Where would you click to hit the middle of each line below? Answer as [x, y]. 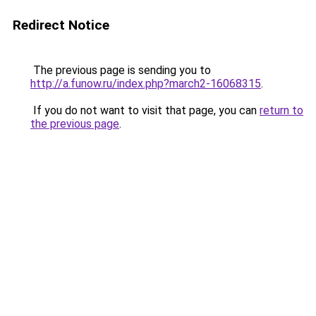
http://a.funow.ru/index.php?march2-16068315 [146, 84]
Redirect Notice [61, 25]
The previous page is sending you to [121, 70]
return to [281, 110]
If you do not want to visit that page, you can [145, 110]
